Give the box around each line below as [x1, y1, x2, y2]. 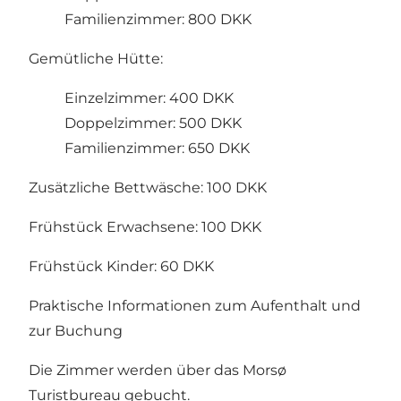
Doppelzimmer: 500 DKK [64, 115, 242, 132]
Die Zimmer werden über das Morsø [29, 362, 286, 380]
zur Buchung [29, 322, 123, 340]
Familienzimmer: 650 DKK [64, 140, 250, 158]
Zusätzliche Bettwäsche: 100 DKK [29, 179, 267, 197]
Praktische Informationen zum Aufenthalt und [29, 297, 361, 315]
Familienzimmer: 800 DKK [64, 11, 252, 29]
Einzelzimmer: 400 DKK [64, 90, 234, 107]
